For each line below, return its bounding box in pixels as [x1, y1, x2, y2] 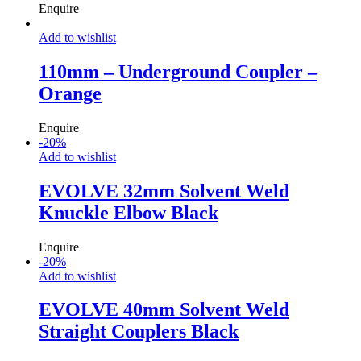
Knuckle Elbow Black [39, 201, 218, 223]
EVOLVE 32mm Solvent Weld [39, 180, 289, 201]
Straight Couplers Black [39, 321, 239, 342]
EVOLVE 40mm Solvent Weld [39, 299, 289, 321]
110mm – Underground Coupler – [39, 60, 317, 82]
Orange [39, 82, 102, 104]
